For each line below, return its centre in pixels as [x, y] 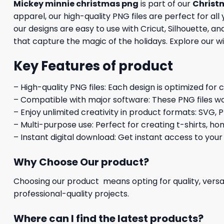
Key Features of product [93, 66]
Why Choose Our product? [81, 162]
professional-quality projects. [71, 193]
